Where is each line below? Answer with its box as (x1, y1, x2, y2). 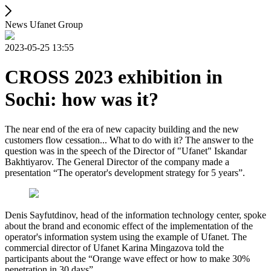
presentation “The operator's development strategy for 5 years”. (5, 167, 245, 178)
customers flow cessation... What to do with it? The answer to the (5, 134, 253, 145)
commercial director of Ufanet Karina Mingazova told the (5, 242, 224, 253)
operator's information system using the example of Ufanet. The (5, 231, 247, 242)
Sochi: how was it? (5, 88, 158, 111)
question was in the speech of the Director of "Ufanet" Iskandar (5, 145, 247, 156)
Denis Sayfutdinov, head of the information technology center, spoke (5, 209, 266, 220)
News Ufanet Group (5, 19, 83, 30)
